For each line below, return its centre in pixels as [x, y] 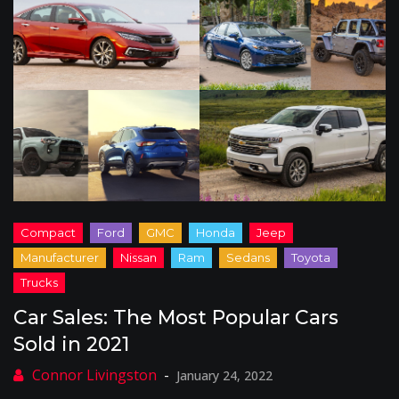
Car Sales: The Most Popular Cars [176, 318]
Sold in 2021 [71, 344]
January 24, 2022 [224, 375]
